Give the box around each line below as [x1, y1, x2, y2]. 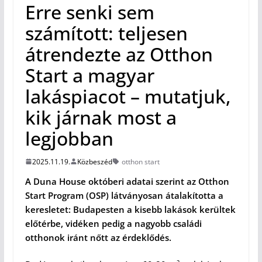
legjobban [25, 125, 113, 151]
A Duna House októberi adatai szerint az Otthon [25, 175, 229, 187]
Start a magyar [25, 62, 154, 88]
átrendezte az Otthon [25, 41, 213, 67]
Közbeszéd [77, 156, 112, 167]
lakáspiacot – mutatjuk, [25, 83, 231, 109]
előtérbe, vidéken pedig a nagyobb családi [25, 217, 202, 229]
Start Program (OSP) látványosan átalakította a [25, 189, 223, 201]
